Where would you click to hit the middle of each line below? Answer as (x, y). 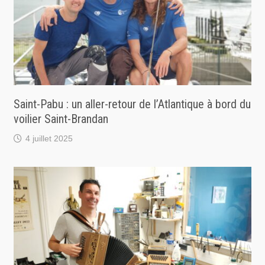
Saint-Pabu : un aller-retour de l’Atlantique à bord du (132, 104)
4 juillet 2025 (49, 139)
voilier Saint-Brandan (61, 119)
